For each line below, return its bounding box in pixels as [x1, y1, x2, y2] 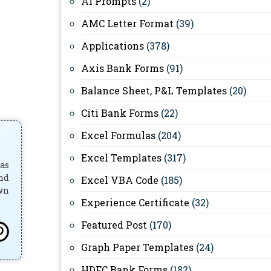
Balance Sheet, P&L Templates [81, 84, 227, 97]
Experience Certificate [81, 196, 189, 209]
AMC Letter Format [81, 17, 174, 30]
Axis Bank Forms [81, 62, 164, 74]
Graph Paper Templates [81, 241, 194, 253]
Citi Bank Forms [81, 106, 158, 119]
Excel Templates [81, 151, 162, 164]
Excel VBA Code [81, 174, 158, 186]
